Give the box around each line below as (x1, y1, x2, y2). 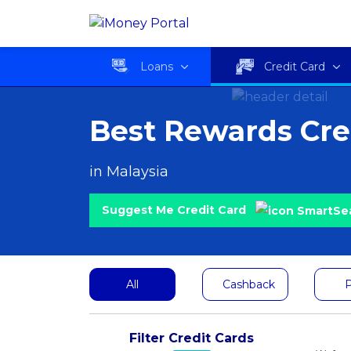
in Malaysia (89, 162, 168, 180)
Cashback (223, 277, 276, 291)
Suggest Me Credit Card (102, 202, 249, 217)
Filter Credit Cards (129, 331, 254, 346)
